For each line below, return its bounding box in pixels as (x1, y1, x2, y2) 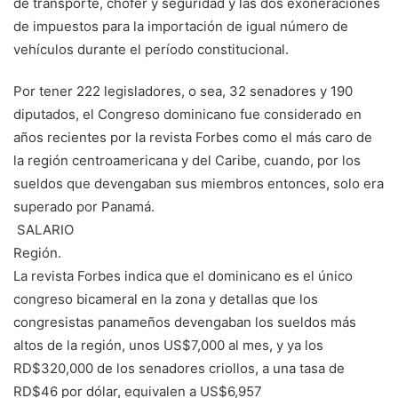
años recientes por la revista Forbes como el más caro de (13, 129, 372, 147)
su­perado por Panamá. (13, 198, 155, 216)
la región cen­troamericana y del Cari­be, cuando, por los (13, 152, 361, 170)
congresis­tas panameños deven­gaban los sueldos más (13, 314, 356, 331)
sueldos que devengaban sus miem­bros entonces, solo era (13, 175, 384, 193)
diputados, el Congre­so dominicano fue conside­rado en (13, 106, 362, 123)
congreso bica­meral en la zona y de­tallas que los (13, 291, 318, 308)
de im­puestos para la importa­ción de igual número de (13, 18, 348, 36)
